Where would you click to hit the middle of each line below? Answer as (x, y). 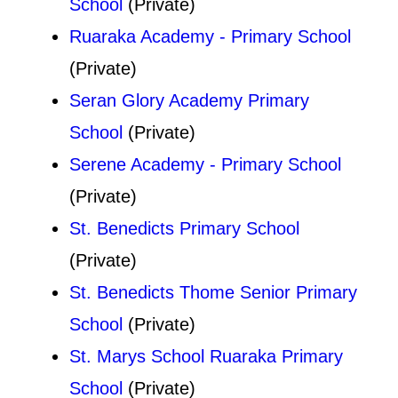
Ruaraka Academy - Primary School (210, 36)
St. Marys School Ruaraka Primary (206, 356)
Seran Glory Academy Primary (189, 100)
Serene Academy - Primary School (205, 164)
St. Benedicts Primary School (184, 228)
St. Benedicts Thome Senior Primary (213, 292)
